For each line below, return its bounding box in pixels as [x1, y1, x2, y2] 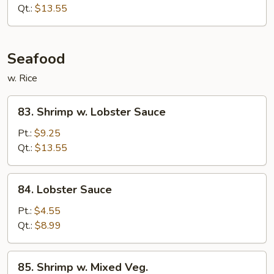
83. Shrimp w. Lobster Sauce [18, 105, 166, 119]
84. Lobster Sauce [18, 182, 112, 197]
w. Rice [7, 72, 37, 85]
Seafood [7, 49, 65, 68]
